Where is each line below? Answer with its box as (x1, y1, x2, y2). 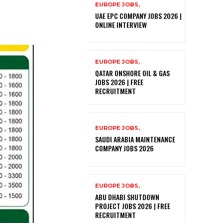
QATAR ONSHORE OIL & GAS (95, 68, 170, 79)
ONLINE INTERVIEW (95, 19, 147, 30)
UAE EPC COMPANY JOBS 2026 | (95, 10, 182, 21)
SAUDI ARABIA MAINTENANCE (95, 134, 175, 145)
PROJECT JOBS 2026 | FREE (95, 200, 170, 211)
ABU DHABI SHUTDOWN (95, 191, 159, 202)
